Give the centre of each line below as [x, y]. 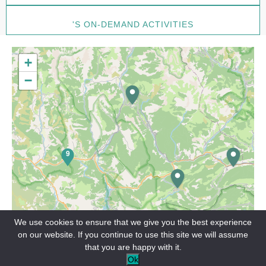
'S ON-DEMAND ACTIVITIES [133, 24]
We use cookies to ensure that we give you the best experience [133, 222]
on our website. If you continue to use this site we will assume [133, 235]
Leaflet [240, 251]
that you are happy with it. [133, 247]
